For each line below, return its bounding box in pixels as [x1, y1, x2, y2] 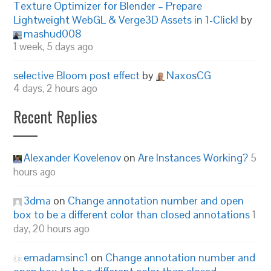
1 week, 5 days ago [13, 40, 94, 53]
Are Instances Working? [138, 151, 249, 165]
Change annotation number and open [68, 194, 244, 207]
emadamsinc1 [24, 250, 89, 264]
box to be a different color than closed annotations [13, 207, 250, 221]
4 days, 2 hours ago [13, 82, 98, 95]
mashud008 [24, 27, 82, 41]
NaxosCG [166, 68, 212, 82]
